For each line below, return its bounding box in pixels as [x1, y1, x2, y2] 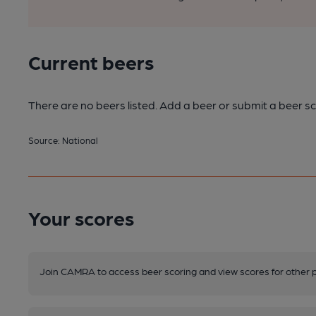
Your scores [28, 205, 134, 229]
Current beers [28, 49, 154, 73]
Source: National [28, 135, 98, 145]
